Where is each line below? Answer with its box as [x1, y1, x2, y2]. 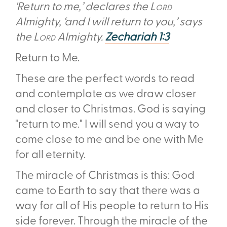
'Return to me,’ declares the [15, 2, 150, 13]
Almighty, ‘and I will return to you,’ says [15, 17, 202, 28]
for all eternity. [15, 149, 86, 161]
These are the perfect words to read [15, 73, 195, 85]
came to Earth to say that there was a [15, 185, 200, 197]
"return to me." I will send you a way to [15, 119, 199, 131]
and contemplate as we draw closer [15, 89, 197, 100]
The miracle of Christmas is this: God [15, 170, 195, 182]
